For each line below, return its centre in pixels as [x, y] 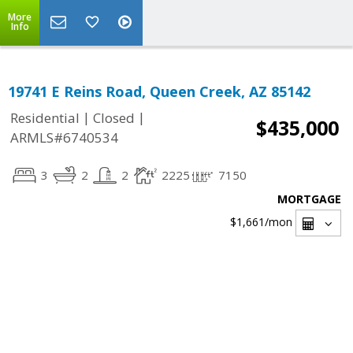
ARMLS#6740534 [64, 138]
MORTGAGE [309, 199]
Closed [114, 118]
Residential [45, 118]
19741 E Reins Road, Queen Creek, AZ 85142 [159, 91]
